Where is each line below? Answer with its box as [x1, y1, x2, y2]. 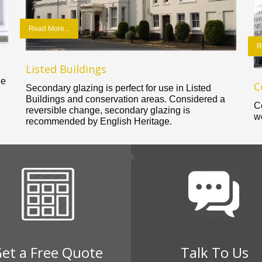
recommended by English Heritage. [26, 116, 172, 127]
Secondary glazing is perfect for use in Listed [26, 83, 211, 94]
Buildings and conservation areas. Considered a [26, 94, 225, 105]
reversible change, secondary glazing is [26, 105, 190, 116]
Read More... [29, 25, 70, 33]
